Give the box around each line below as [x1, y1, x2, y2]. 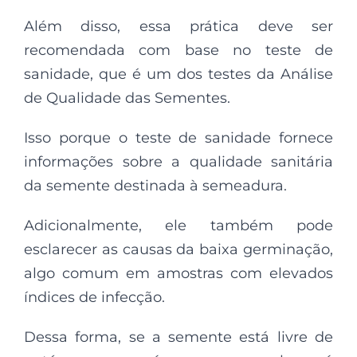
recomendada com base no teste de [24, 41, 333, 59]
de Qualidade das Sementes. [24, 88, 230, 107]
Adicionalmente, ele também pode [24, 216, 333, 234]
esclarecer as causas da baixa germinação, [24, 240, 333, 258]
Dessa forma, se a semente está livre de [24, 328, 333, 346]
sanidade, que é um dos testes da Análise [24, 65, 333, 83]
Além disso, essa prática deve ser [24, 17, 333, 35]
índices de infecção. [24, 288, 165, 306]
